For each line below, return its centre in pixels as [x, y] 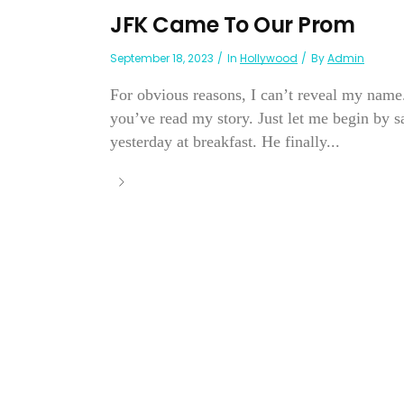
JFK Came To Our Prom [232, 25]
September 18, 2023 [162, 59]
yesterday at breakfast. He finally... [225, 142]
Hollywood [269, 59]
